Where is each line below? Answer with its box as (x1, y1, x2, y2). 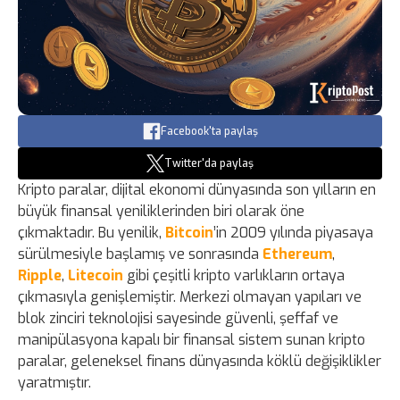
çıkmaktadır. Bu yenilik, (18, 223, 165, 243)
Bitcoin (165, 223, 213, 243)
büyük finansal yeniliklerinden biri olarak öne (18, 202, 304, 221)
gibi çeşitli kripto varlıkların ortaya (123, 266, 345, 286)
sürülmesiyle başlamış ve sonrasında (18, 245, 262, 264)
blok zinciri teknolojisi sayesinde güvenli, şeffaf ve (18, 309, 338, 329)
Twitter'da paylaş (164, 156, 254, 171)
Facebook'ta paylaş (160, 124, 258, 139)
